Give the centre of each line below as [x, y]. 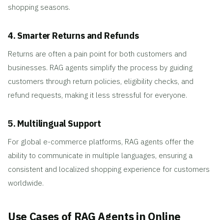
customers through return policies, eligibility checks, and [101, 81]
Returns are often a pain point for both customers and [97, 54]
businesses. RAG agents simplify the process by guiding [100, 67]
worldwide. [26, 183]
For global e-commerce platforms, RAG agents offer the [101, 141]
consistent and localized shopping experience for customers [109, 169]
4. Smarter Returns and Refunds [73, 35]
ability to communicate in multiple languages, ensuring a [100, 155]
